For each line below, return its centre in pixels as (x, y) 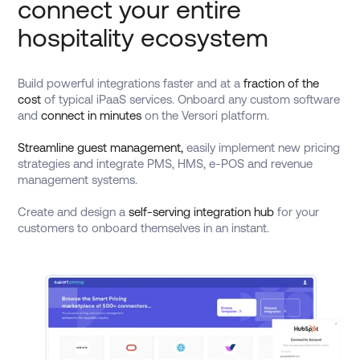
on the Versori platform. (206, 115)
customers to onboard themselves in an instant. (144, 227)
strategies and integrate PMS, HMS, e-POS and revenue (166, 163)
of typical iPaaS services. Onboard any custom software (191, 99)
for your (297, 211)
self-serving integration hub (202, 211)
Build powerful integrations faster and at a (131, 83)
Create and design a (74, 211)
